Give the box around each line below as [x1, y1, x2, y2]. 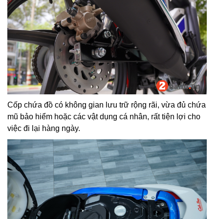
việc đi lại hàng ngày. [7, 124, 80, 132]
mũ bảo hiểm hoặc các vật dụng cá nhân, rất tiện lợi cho [7, 112, 200, 121]
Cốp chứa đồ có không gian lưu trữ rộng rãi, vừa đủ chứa [7, 100, 206, 109]
